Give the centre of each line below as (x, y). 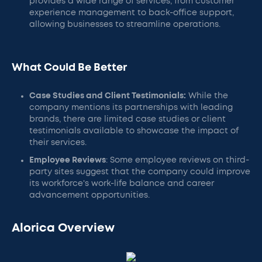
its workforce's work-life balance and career (122, 184)
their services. (58, 143)
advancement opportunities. (89, 195)
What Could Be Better (69, 68)
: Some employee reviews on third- (177, 160)
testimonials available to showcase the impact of (134, 131)
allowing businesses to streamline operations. (125, 25)
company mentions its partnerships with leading (131, 108)
